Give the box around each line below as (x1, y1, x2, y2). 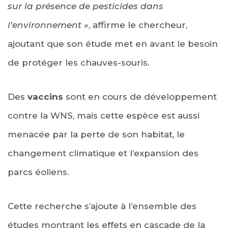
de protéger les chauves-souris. (8, 57, 150, 68)
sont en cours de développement (63, 91, 217, 102)
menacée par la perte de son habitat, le (8, 129, 185, 139)
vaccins (27, 91, 63, 102)
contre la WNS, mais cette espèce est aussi (8, 110, 199, 121)
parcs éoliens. (8, 166, 69, 177)
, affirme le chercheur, (89, 19, 187, 30)
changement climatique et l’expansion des (8, 148, 198, 158)
